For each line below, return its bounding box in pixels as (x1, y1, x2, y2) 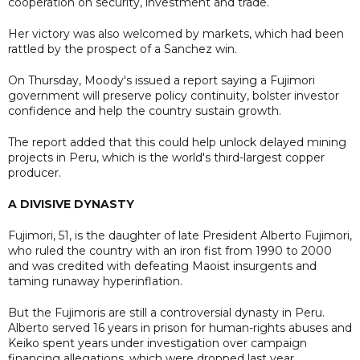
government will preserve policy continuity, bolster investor (8, 88, 339, 103)
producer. (8, 165, 61, 180)
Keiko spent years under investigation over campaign (8, 335, 307, 350)
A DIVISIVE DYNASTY (8, 196, 134, 211)
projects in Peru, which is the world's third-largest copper (8, 149, 325, 165)
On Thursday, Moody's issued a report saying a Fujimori (8, 72, 315, 88)
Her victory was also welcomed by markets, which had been (8, 26, 344, 41)
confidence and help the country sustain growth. (8, 103, 281, 118)
